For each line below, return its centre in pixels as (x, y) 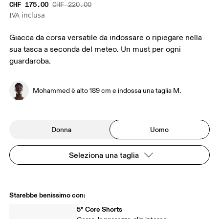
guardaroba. (30, 61)
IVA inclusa (27, 15)
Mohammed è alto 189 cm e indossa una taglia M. (107, 90)
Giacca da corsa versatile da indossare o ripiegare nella (106, 38)
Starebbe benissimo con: (48, 195)
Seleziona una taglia (104, 155)
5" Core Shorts (100, 209)
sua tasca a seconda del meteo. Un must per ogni (95, 50)
